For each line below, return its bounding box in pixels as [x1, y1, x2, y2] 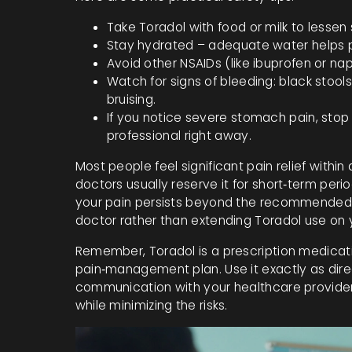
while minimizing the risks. [75, 297, 228, 313]
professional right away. [106, 127, 251, 144]
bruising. [106, 91, 156, 108]
